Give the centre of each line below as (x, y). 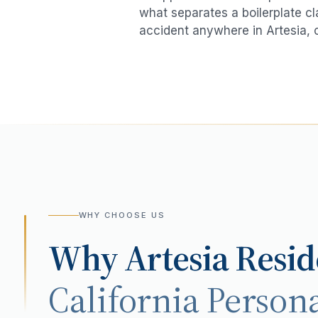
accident (164, 31)
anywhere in (227, 31)
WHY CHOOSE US (122, 215)
